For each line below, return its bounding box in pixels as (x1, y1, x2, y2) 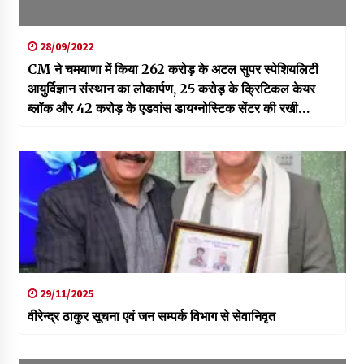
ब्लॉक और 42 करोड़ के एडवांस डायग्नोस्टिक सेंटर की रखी (27, 100, 298, 117)
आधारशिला (27, 119, 79, 136)
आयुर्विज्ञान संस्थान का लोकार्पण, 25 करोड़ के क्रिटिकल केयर (27, 80, 315, 97)
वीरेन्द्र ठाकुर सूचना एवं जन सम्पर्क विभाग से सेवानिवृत (27, 308, 275, 325)
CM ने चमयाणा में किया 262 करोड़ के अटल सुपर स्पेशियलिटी (27, 61, 318, 78)
